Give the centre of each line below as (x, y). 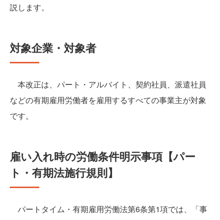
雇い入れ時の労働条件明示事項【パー (103, 156)
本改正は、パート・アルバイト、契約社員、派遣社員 (108, 84)
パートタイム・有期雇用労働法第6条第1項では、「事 (109, 209)
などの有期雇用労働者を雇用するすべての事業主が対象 (108, 100)
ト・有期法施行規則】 (64, 173)
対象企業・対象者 (53, 48)
